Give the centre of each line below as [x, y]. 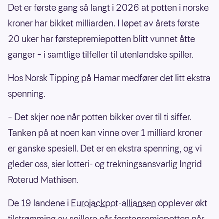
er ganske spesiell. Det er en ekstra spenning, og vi [105, 148]
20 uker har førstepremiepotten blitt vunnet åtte [101, 39]
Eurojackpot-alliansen [113, 203]
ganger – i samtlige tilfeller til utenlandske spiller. [101, 54]
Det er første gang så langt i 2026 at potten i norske [108, 7]
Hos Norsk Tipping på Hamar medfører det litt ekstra [109, 78]
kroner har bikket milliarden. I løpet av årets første [104, 23]
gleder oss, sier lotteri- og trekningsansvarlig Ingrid [105, 164]
